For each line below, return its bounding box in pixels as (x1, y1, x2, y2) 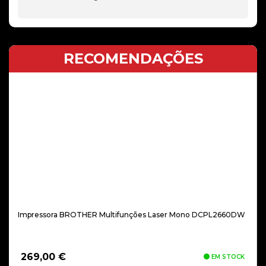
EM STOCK (210, 253, 245, 261)
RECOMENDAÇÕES (63, 50, 203, 67)
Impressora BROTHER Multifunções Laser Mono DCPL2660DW (18, 210, 245, 219)
